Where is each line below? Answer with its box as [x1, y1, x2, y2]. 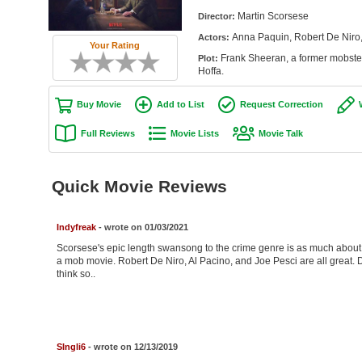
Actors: [197, 32, 232, 42]
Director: [197, 11, 238, 21]
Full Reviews [80, 128, 135, 138]
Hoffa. [197, 65, 224, 77]
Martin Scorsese [237, 11, 309, 22]
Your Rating [90, 40, 140, 51]
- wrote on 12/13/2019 [85, 342, 178, 352]
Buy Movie [76, 99, 121, 109]
